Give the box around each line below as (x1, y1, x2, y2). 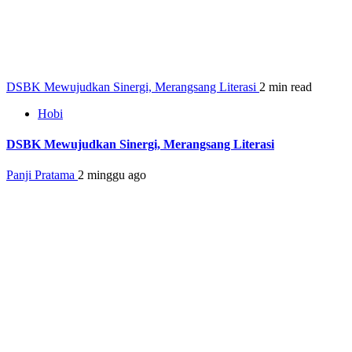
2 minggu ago (78, 168, 146, 182)
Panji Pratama (6, 168, 78, 182)
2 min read (259, 79, 312, 93)
